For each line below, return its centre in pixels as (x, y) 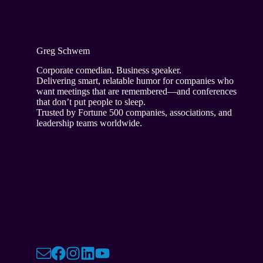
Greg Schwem (63, 50)
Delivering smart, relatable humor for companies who (135, 80)
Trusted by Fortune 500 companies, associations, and (134, 112)
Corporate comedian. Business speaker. (109, 70)
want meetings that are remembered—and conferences (136, 91)
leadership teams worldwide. (89, 123)
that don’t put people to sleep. (91, 102)
